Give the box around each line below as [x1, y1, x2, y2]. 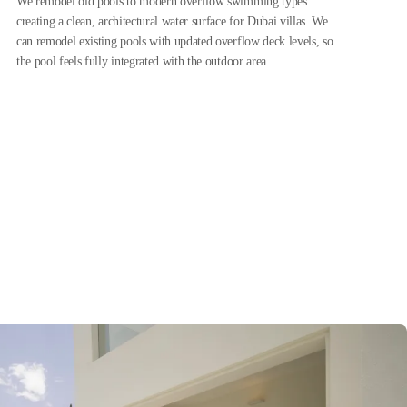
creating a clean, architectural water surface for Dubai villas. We [15, 14, 328, 28]
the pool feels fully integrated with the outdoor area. [15, 54, 270, 68]
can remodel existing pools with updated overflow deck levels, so [15, 34, 333, 48]
